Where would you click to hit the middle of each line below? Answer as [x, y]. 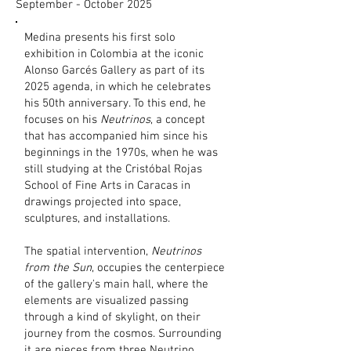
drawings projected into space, [103, 202]
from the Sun [58, 268]
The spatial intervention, [88, 251]
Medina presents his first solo [100, 38]
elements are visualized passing [107, 301]
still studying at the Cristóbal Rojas [113, 169]
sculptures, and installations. [97, 219]
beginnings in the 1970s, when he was [121, 153]
